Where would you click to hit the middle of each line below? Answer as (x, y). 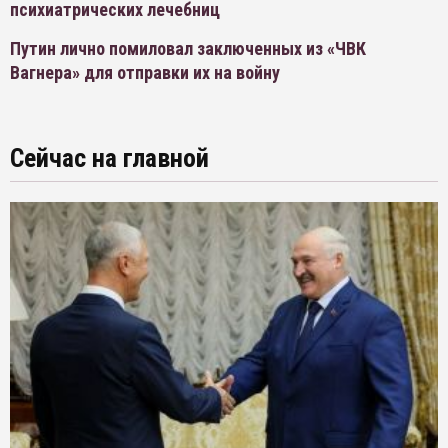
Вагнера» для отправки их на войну (145, 73)
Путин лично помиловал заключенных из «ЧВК (188, 49)
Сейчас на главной (109, 158)
